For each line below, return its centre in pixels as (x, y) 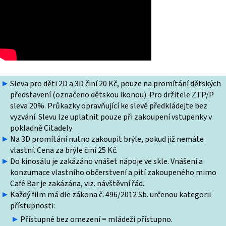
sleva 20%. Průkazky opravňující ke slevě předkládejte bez (109, 106)
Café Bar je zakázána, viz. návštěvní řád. (77, 184)
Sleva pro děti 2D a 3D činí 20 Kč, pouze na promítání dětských (116, 84)
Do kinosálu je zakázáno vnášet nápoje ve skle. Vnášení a (106, 162)
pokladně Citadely (41, 128)
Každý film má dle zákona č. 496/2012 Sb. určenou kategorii (110, 195)
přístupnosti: (33, 206)
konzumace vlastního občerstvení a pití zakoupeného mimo (113, 173)
